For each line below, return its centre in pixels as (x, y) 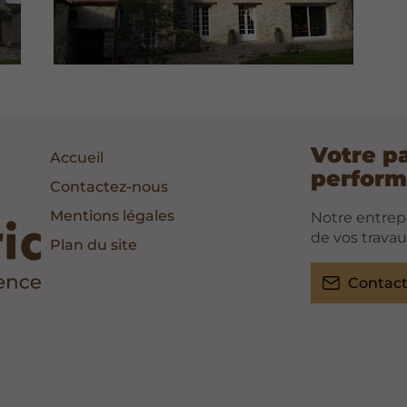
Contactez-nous (109, 186)
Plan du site (94, 244)
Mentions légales (113, 215)
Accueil (77, 157)
